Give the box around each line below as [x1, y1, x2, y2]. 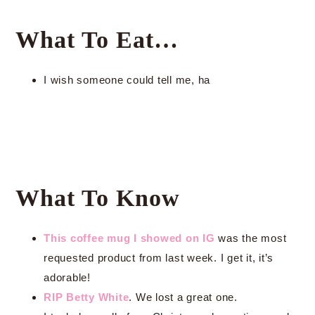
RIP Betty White [44, 291, 129, 303]
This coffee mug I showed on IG [44, 232, 215, 244]
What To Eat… [15, 27, 179, 53]
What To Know [15, 185, 180, 211]
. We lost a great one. [129, 291, 238, 303]
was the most [214, 232, 287, 244]
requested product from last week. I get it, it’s [44, 252, 274, 264]
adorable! [44, 271, 91, 283]
